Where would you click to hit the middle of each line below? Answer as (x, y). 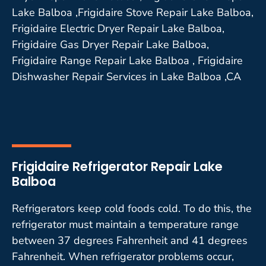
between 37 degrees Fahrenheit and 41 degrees (130, 240)
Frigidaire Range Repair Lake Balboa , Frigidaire (127, 60)
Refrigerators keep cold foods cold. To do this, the (132, 208)
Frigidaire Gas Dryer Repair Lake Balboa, (110, 44)
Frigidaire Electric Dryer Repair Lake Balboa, (118, 28)
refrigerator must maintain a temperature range (125, 224)
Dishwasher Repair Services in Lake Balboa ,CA (126, 76)
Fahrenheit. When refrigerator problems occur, (123, 256)
